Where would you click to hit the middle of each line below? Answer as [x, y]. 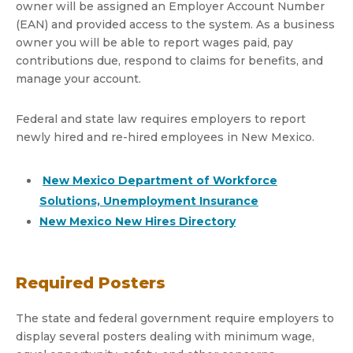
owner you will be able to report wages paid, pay [154, 43]
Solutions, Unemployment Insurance [149, 201]
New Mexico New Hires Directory [137, 221]
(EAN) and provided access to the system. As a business [175, 24]
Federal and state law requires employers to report [161, 119]
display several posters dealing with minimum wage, [165, 336]
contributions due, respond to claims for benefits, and [169, 61]
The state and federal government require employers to [175, 318]
